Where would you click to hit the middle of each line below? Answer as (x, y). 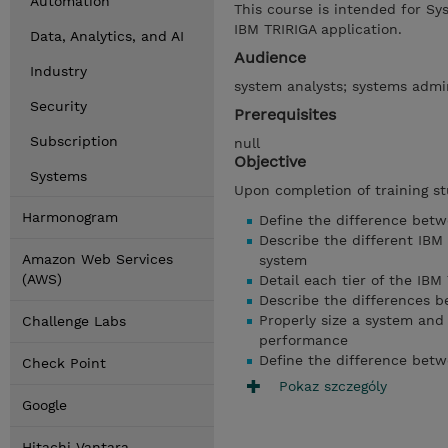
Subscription (74, 141)
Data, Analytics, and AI (107, 36)
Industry (58, 71)
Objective (270, 161)
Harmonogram (70, 217)
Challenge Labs (74, 321)
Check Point (64, 363)
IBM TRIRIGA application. (318, 29)
